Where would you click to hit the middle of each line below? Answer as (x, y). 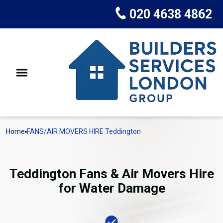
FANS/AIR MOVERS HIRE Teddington (84, 131)
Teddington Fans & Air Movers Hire (111, 174)
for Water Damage (111, 188)
